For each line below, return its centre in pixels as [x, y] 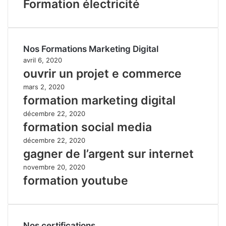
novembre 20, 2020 [54, 167]
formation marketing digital [99, 100]
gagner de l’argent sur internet [108, 154]
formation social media [88, 127]
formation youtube [76, 180]
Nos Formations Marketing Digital [91, 49]
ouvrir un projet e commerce [102, 73]
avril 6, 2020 [43, 60]
